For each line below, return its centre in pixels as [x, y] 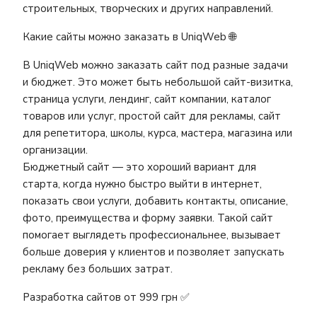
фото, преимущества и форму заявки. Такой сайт [148, 218]
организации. [55, 150]
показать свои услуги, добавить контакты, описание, [155, 201]
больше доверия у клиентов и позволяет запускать [154, 252]
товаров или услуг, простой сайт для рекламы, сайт [152, 116]
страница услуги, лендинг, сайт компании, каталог [147, 99]
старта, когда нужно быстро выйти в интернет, [142, 184]
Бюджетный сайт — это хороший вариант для [139, 167]
